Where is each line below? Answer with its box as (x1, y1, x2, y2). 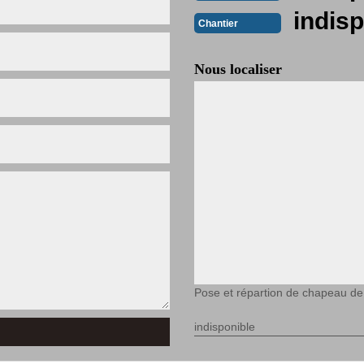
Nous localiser (194, 61, 282, 77)
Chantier (198, 17, 238, 29)
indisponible (194, 320, 255, 333)
